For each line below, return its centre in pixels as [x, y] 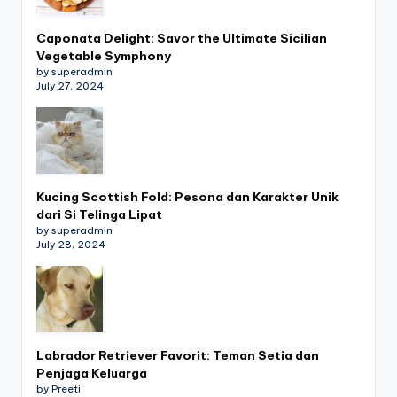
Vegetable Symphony [104, 55]
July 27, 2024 [70, 86]
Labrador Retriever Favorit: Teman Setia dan [178, 355]
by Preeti [58, 389]
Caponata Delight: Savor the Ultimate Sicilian [182, 38]
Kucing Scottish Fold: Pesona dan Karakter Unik [187, 196]
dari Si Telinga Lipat [99, 214]
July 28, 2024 [71, 244]
